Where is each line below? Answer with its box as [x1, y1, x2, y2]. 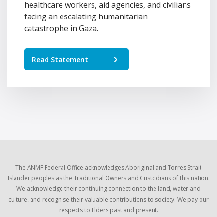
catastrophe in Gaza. [24, 22, 98, 33]
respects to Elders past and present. [59, 205, 158, 214]
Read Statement [32, 54, 88, 64]
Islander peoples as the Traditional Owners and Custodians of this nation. [7, 173, 210, 182]
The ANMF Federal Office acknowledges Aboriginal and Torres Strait [15, 163, 201, 171]
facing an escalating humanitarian [24, 11, 148, 22]
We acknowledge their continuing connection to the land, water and [16, 184, 201, 193]
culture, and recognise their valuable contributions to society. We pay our [8, 195, 209, 203]
